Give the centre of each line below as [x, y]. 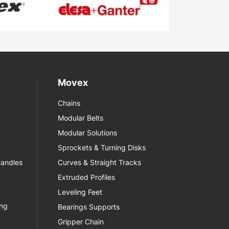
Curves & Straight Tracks [100, 162]
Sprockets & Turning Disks [102, 147]
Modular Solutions [88, 133]
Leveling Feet [80, 192]
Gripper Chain [81, 222]
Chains [69, 103]
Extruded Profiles [87, 177]
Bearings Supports [89, 207]
